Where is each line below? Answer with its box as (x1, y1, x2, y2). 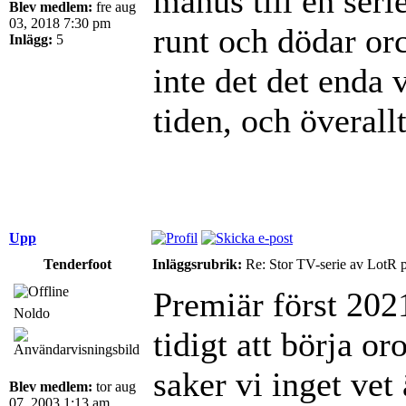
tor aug (92, 378, 136, 394)
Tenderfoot (43, 256, 111, 272)
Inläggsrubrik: (152, 256, 242, 272)
